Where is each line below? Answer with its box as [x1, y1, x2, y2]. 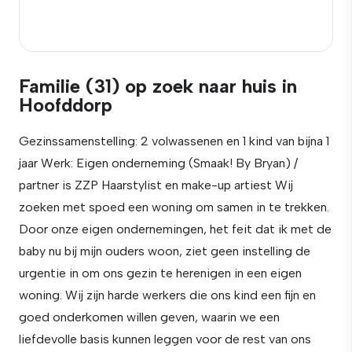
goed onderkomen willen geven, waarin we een [19, 310, 280, 324]
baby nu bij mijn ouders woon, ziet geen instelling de [19, 244, 310, 258]
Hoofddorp [19, 93, 112, 116]
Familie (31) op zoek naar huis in [19, 75, 297, 97]
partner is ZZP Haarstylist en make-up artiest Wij [19, 178, 293, 192]
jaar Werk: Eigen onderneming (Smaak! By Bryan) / [19, 156, 298, 170]
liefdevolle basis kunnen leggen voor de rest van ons [19, 332, 311, 346]
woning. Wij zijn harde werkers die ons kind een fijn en [19, 288, 316, 302]
